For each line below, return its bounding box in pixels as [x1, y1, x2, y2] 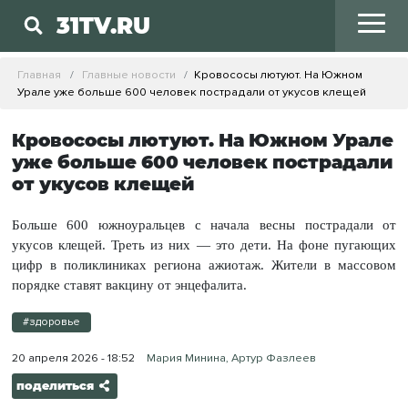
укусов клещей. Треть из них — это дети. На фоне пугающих [11, 237, 397, 252]
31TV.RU [56, 12, 151, 40]
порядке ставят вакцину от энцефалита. [11, 277, 247, 292]
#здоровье [22, 315, 80, 330]
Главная [17, 66, 62, 82]
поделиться [15, 379, 94, 393]
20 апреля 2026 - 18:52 [11, 351, 135, 366]
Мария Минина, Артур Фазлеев [146, 351, 316, 366]
